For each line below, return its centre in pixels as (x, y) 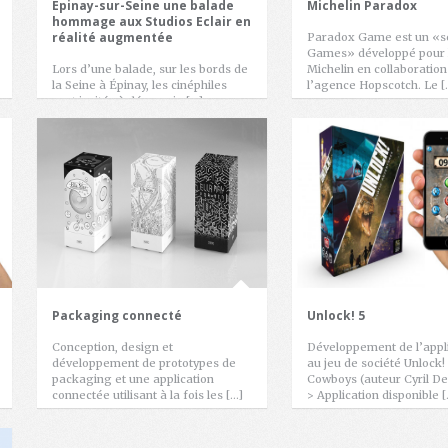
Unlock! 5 (336, 315)
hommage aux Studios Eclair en (151, 21)
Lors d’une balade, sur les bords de (150, 69)
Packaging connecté (117, 315)
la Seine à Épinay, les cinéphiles (139, 85)
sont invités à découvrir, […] (127, 101)
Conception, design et (112, 347)
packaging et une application (133, 379)
